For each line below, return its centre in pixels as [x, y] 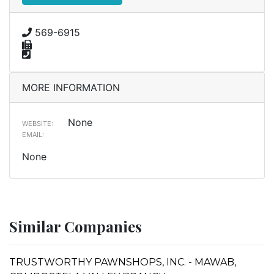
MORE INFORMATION [71, 87]
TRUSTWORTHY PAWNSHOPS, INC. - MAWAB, [123, 262]
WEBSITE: [38, 123]
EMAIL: [33, 134]
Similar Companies [76, 226]
